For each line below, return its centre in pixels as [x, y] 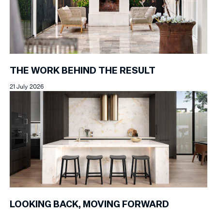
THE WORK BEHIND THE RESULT [83, 71]
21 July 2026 [27, 87]
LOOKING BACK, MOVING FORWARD [89, 205]
